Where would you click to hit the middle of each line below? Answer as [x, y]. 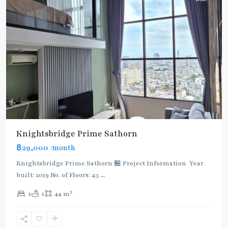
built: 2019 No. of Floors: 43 [58, 175]
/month [63, 148]
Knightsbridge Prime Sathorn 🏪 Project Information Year [110, 164]
